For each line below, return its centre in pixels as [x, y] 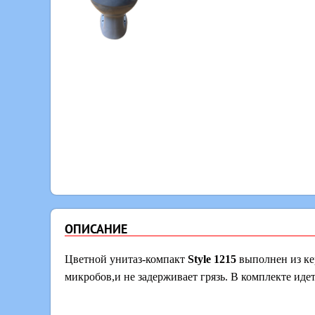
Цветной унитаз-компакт [126, 259]
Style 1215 [212, 259]
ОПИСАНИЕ [96, 229]
